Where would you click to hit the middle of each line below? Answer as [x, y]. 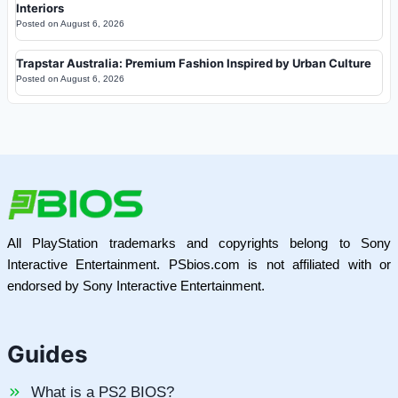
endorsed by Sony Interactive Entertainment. [136, 286]
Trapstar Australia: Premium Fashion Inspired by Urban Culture [194, 63]
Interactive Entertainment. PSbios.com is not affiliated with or [199, 264]
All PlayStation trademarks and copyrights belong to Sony [199, 243]
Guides [48, 354]
